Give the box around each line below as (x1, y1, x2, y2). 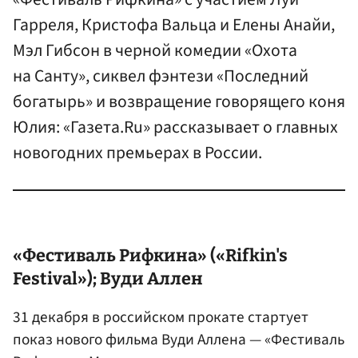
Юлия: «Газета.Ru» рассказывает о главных (13, 115, 338, 141)
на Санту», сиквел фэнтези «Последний (13, 64, 308, 89)
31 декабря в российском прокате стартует (13, 306, 308, 329)
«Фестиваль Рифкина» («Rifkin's (13, 245, 288, 267)
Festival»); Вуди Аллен (13, 268, 203, 290)
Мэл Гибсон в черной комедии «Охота (13, 38, 297, 64)
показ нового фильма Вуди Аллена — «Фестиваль (13, 328, 344, 352)
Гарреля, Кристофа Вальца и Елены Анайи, (13, 13, 335, 38)
